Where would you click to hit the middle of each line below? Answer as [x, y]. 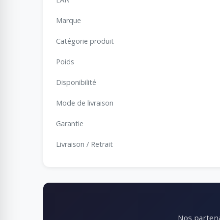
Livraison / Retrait [84, 144]
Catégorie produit [85, 41]
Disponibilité [76, 82]
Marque [69, 20]
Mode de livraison [85, 103]
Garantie [70, 123]
